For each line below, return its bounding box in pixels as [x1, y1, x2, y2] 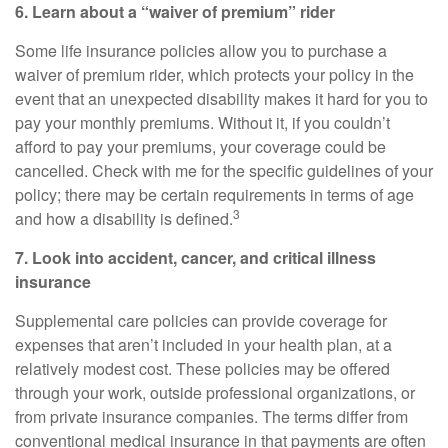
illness [323, 246, 376, 269]
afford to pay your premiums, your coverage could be [15, 135, 386, 158]
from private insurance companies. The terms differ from [15, 405, 408, 428]
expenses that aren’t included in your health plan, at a [15, 333, 392, 356]
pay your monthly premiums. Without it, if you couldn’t [15, 111, 390, 134]
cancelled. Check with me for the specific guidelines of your [15, 159, 433, 182]
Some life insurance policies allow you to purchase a [15, 39, 387, 62]
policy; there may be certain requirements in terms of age [15, 183, 414, 206]
